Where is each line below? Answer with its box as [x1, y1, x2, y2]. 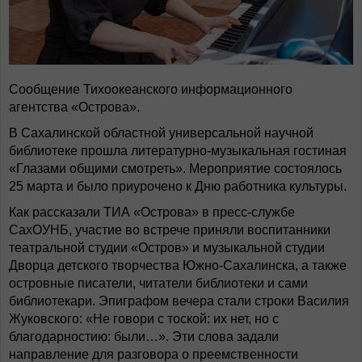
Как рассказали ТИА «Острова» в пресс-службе [9, 205, 295, 219]
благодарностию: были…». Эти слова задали [9, 330, 279, 343]
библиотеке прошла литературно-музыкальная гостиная [9, 144, 347, 158]
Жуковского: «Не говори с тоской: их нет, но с [9, 312, 279, 326]
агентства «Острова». [9, 100, 140, 114]
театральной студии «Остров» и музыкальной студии [9, 241, 325, 255]
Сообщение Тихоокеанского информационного [9, 82, 293, 96]
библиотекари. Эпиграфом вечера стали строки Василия [9, 294, 349, 308]
